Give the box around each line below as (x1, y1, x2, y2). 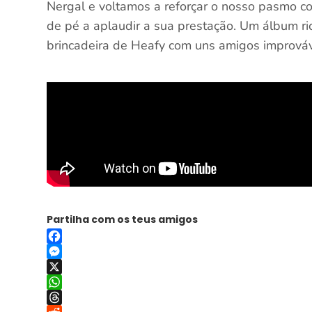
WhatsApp (47, 290, 100, 304)
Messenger (47, 260, 99, 274)
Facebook (47, 244, 92, 258)
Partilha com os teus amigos (47, 212, 198, 226)
